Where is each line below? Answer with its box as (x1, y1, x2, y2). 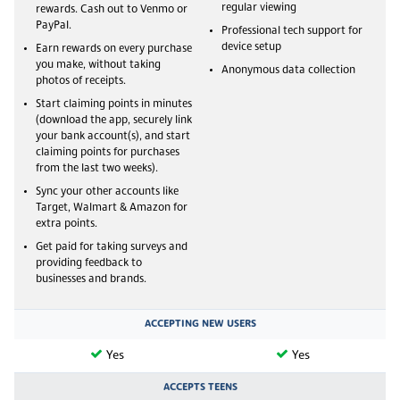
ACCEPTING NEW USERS (144, 318, 256, 329)
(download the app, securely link (36, 114, 192, 126)
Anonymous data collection (221, 64, 355, 76)
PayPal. (36, 20, 71, 31)
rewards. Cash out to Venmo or (36, 4, 187, 15)
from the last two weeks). (36, 162, 158, 174)
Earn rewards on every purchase (36, 43, 192, 54)
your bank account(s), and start (36, 130, 190, 142)
